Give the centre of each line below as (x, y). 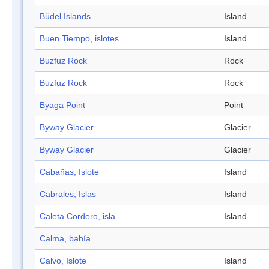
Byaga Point (62, 105)
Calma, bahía (65, 239)
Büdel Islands (65, 17)
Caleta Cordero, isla (77, 216)
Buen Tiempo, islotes (79, 39)
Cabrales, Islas (68, 194)
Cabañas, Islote (69, 172)
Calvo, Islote (63, 261)
